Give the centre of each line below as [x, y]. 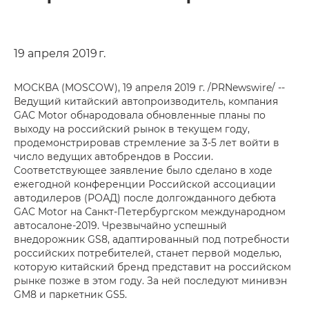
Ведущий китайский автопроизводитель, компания [146, 101]
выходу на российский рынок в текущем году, [132, 129]
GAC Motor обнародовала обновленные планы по [140, 115]
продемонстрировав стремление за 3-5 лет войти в [147, 142]
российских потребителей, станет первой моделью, [148, 253]
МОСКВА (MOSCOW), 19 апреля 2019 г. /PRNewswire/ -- [149, 87]
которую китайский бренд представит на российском [152, 267]
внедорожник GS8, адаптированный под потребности [152, 239]
